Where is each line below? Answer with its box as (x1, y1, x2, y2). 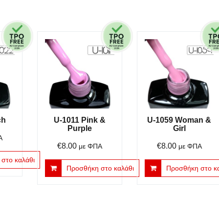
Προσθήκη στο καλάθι (66, 164, 134, 172)
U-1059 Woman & (147, 115, 211, 124)
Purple (67, 124, 92, 132)
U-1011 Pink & (53, 115, 106, 124)
